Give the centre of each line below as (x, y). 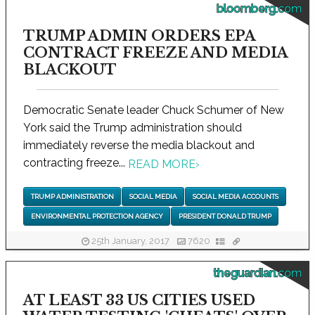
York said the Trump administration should (133, 128)
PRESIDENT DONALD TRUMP (225, 216)
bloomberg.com (259, 9)
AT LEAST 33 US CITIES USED (139, 301)
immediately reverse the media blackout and (139, 146)
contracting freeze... (76, 163)
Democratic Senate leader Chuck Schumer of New (154, 110)
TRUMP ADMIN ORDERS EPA (139, 36)
